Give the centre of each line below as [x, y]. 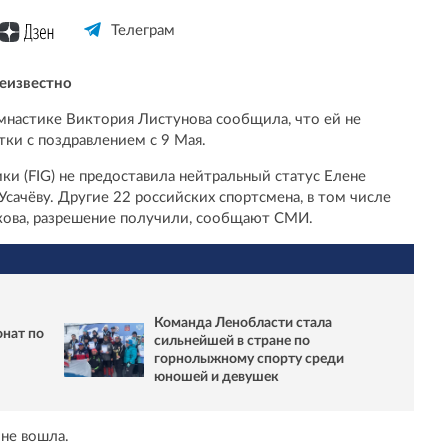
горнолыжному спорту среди [249, 359]
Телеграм [142, 31]
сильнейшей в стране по [232, 341]
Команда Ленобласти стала [243, 323]
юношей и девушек [216, 377]
